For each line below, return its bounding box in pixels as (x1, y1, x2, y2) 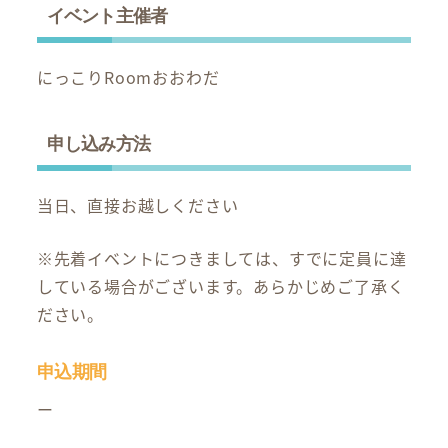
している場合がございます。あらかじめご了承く (36, 274, 405, 299)
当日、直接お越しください (36, 193, 239, 218)
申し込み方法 (46, 130, 150, 157)
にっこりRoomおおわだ (36, 65, 220, 90)
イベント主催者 (46, 2, 168, 29)
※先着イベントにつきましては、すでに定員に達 (36, 246, 407, 271)
